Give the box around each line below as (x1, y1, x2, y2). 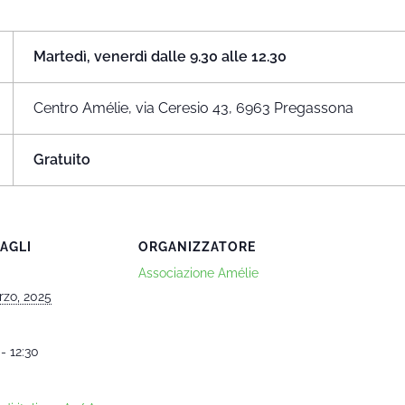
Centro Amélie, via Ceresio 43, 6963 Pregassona (33, 99, 354, 117)
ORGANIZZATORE (138, 240, 256, 255)
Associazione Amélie (138, 266, 259, 281)
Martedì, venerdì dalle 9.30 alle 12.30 (33, 47, 287, 65)
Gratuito (33, 150, 91, 168)
